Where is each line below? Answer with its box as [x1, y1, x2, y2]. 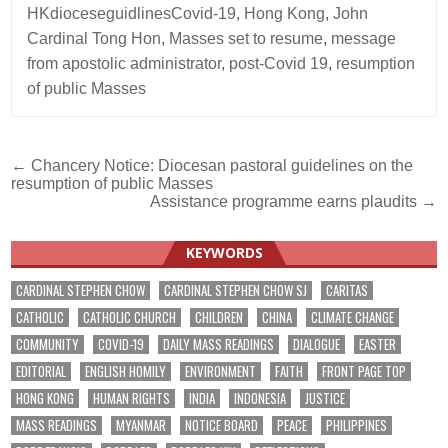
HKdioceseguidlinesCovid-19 [27, 5, 237, 23]
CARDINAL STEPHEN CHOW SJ [164, 280, 308, 301]
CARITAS [326, 280, 369, 301]
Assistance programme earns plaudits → [149, 193, 437, 211]
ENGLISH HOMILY [85, 361, 167, 382]
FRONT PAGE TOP [322, 361, 407, 382]
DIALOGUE [293, 334, 341, 355]
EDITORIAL [16, 361, 67, 382]
